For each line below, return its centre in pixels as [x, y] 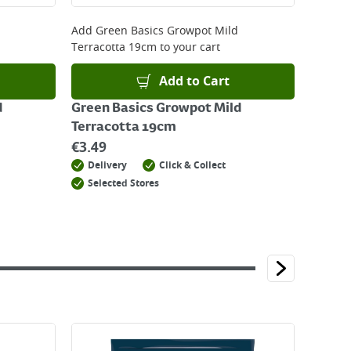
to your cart [188, 47]
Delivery [107, 165]
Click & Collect [192, 165]
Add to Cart [195, 81]
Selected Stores [123, 183]
